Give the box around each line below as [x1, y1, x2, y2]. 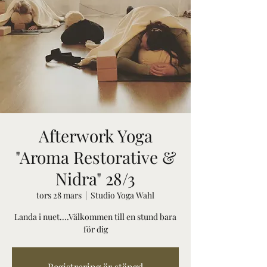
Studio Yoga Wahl [91, 190, 154, 201]
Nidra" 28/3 [55, 167, 135, 190]
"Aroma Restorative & [15, 146, 176, 168]
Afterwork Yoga [38, 125, 153, 147]
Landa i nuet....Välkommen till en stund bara [14, 211, 176, 222]
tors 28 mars [36, 190, 82, 201]
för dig [83, 223, 108, 235]
